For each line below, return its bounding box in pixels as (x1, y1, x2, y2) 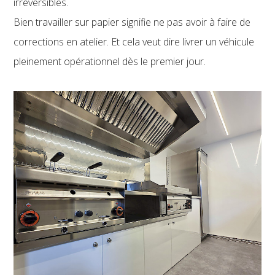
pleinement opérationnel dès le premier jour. (14, 55, 206, 69)
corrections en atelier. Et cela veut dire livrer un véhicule (14, 35, 255, 49)
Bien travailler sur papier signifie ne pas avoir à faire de (14, 15, 251, 29)
